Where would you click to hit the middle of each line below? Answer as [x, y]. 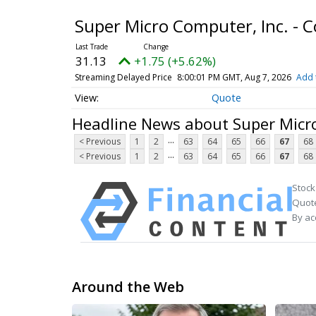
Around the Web [128, 287]
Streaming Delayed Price [123, 77]
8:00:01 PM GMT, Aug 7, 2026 [234, 77]
